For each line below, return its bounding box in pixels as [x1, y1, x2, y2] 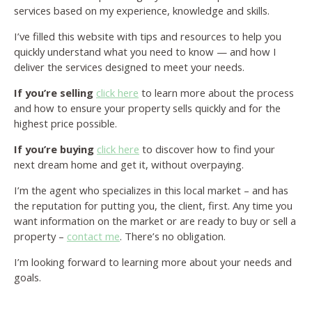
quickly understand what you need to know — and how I [14, 45, 276, 59]
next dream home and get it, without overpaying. [14, 157, 244, 172]
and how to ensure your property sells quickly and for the [14, 101, 281, 116]
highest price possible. [14, 116, 117, 131]
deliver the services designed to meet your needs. [14, 60, 244, 75]
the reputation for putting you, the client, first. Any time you [14, 198, 292, 213]
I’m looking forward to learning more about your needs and [14, 255, 292, 270]
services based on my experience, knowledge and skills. [14, 3, 270, 18]
